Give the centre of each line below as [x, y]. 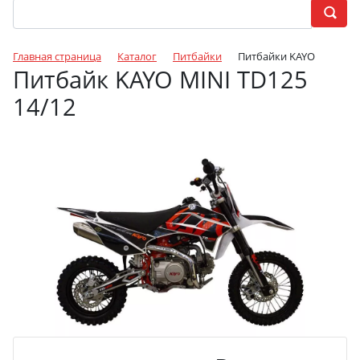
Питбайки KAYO [276, 56]
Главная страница [57, 56]
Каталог [137, 56]
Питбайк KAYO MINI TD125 [160, 79]
